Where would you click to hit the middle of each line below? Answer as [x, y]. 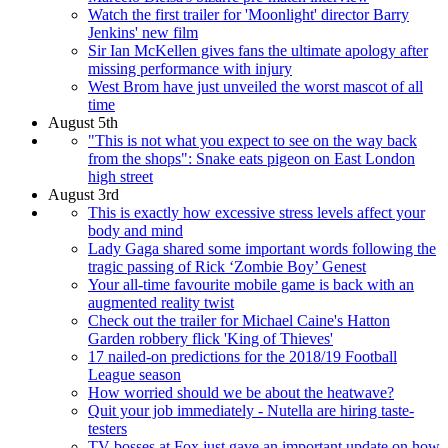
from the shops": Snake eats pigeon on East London [251, 158]
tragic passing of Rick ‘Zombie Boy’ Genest [227, 266]
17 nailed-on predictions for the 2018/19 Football [242, 356]
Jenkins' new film [143, 32]
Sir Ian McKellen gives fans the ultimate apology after [258, 50]
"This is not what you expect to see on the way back [252, 140]
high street [120, 176]
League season [134, 374]
